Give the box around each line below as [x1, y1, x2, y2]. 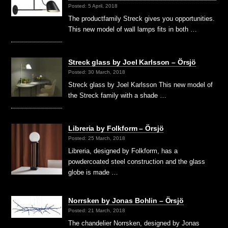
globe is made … [68, 168, 119, 176]
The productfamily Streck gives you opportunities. [68, 14, 215, 22]
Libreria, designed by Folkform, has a [68, 147, 178, 155]
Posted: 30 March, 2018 [68, 69, 126, 75]
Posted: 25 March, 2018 [68, 135, 126, 141]
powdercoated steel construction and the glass [68, 157, 206, 165]
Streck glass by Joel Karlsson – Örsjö [68, 58, 196, 66]
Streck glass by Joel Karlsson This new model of [68, 80, 213, 89]
